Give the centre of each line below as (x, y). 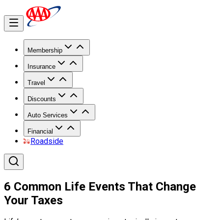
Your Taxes (33, 200)
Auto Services (48, 115)
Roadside (47, 141)
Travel (36, 83)
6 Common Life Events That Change (100, 186)
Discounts (42, 99)
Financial (40, 131)
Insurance (41, 67)
